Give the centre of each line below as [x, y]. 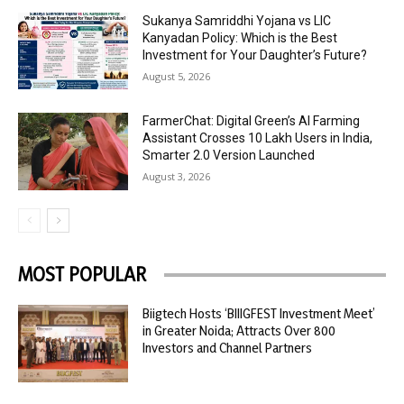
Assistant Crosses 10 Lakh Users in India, [258, 138]
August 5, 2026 [177, 76]
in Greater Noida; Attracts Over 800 [239, 331]
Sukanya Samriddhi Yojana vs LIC [237, 20]
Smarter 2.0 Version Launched [229, 156]
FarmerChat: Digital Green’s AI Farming [252, 121]
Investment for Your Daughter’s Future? [255, 55]
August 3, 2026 [177, 177]
